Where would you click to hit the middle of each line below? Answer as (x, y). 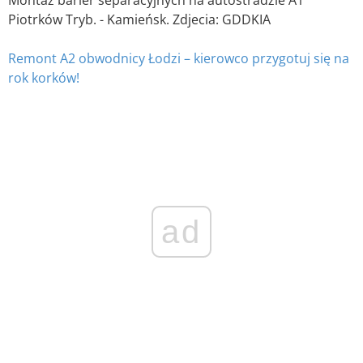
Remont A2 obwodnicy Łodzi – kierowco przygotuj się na (179, 58)
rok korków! (44, 77)
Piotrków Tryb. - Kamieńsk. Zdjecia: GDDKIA (139, 19)
